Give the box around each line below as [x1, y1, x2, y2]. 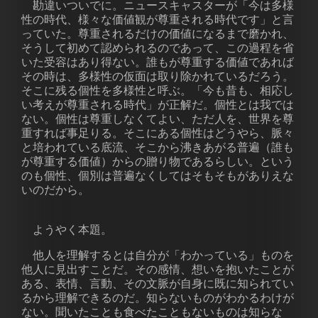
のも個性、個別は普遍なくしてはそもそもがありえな [21, 170, 294, 182]
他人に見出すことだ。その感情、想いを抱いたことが [21, 263, 294, 275]
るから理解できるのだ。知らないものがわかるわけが [21, 292, 294, 304]
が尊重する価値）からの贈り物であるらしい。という [21, 155, 294, 168]
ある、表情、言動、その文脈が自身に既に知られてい [21, 278, 294, 290]
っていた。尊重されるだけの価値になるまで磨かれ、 [21, 28, 294, 40]
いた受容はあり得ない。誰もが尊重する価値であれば [21, 56, 294, 68]
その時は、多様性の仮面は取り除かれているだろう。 [21, 70, 294, 82]
